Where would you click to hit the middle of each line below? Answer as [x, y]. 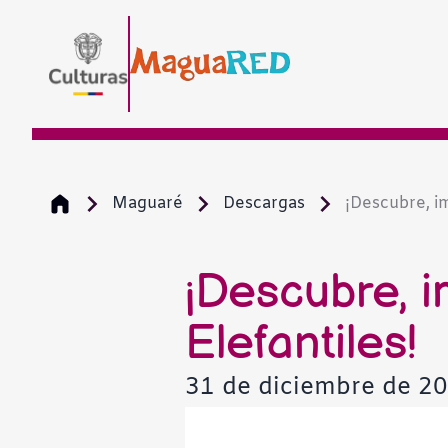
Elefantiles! [300, 344]
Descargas [266, 204]
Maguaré [149, 204]
